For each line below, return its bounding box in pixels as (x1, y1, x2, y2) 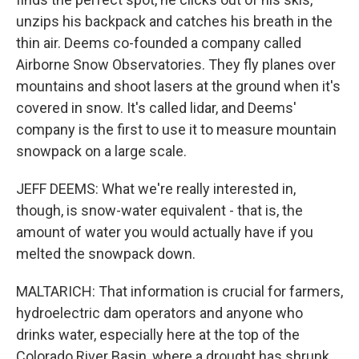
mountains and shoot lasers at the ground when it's (16, 78, 341, 95)
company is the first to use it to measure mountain (16, 121, 337, 138)
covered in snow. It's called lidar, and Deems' (16, 99, 296, 116)
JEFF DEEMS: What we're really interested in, (16, 180, 296, 197)
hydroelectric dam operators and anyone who (16, 305, 303, 321)
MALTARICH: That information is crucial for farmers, (16, 283, 343, 300)
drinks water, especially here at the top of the (16, 326, 300, 343)
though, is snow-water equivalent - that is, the (16, 202, 303, 219)
